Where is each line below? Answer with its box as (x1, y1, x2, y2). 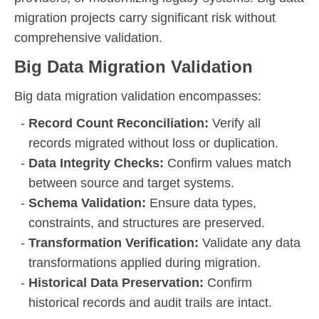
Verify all (212, 115, 261, 130)
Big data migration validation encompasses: (14, 88, 261, 103)
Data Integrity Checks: (28, 155, 167, 170)
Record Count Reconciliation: (28, 115, 212, 130)
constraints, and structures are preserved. (28, 215, 265, 230)
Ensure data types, (150, 195, 256, 210)
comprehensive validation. (14, 30, 162, 45)
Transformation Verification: (28, 235, 202, 250)
